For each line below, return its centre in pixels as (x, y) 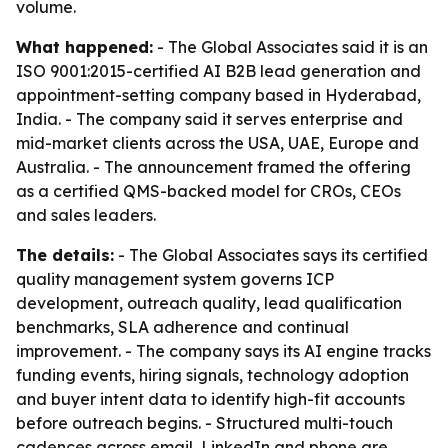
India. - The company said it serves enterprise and (209, 119)
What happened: (84, 47)
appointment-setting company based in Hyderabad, (218, 95)
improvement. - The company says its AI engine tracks (223, 351)
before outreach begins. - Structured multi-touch (204, 423)
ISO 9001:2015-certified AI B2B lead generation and (218, 71)
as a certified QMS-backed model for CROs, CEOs (208, 191)
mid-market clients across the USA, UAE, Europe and (217, 143)
